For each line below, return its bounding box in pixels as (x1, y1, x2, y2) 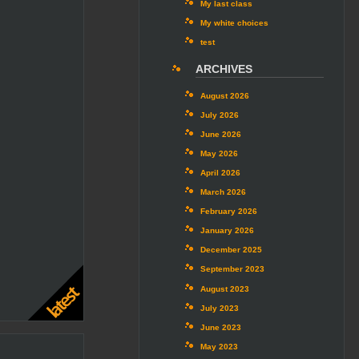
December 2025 (200, 245, 262, 255)
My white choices (200, 18, 268, 28)
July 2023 (200, 303, 239, 313)
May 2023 (200, 341, 238, 351)
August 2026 (200, 91, 249, 101)
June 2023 (200, 322, 241, 332)
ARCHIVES (196, 63, 253, 76)
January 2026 (200, 226, 254, 236)
